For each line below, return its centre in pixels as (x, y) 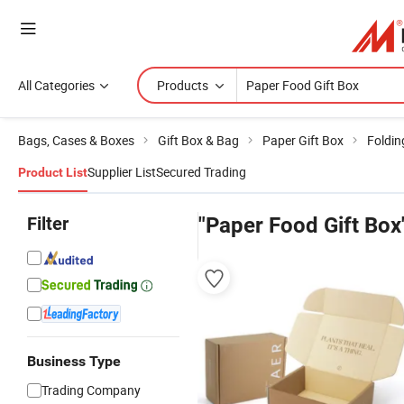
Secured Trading (201, 172)
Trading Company (91, 390)
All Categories (56, 85)
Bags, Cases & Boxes (76, 140)
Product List (53, 172)
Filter (48, 224)
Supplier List (122, 172)
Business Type (74, 361)
